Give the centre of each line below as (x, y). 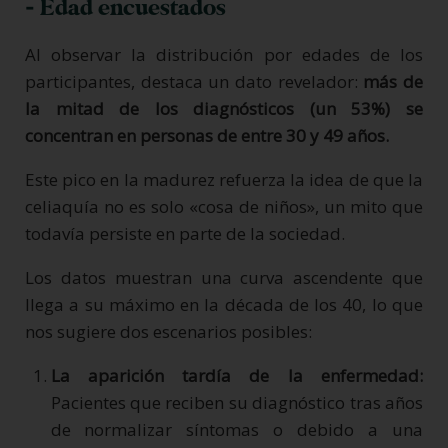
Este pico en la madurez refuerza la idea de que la (224, 179)
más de (393, 81)
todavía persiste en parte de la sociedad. (185, 233)
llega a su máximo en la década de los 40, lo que (224, 304)
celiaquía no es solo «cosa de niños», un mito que (224, 206)
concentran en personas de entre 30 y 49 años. (207, 135)
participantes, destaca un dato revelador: (194, 81)
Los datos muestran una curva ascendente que (224, 277)
